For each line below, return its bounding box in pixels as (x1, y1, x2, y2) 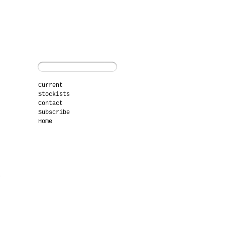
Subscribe (38, 109, 70, 116)
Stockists (38, 91, 70, 98)
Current (38, 82, 63, 89)
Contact (38, 100, 63, 107)
